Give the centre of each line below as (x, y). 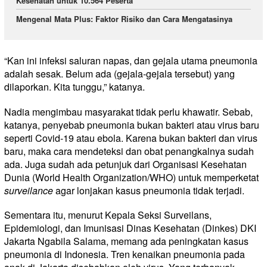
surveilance (29, 190)
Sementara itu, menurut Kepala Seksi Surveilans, (108, 215)
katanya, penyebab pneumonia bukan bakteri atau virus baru (132, 125)
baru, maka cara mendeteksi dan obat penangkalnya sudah (129, 151)
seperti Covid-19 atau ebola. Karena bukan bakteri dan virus (131, 138)
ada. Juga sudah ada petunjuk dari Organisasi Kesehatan (125, 164)
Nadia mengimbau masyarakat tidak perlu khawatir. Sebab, (128, 111)
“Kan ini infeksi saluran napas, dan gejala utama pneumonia (131, 61)
